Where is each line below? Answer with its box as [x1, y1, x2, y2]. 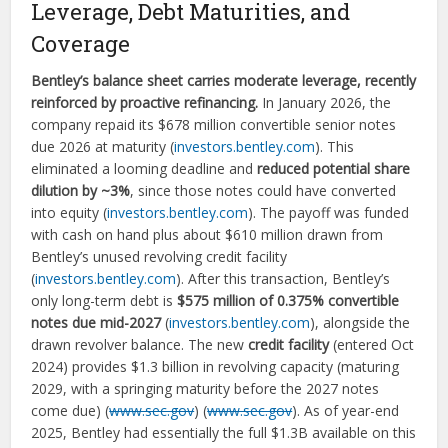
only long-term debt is [31, 291, 178, 310]
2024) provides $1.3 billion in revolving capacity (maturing [31, 357, 400, 376]
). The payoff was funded [248, 203, 410, 222]
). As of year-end [292, 401, 400, 420]
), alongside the [310, 313, 411, 332]
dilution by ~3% [31, 181, 131, 200]
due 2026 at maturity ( [31, 137, 175, 156]
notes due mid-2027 [31, 313, 162, 332]
